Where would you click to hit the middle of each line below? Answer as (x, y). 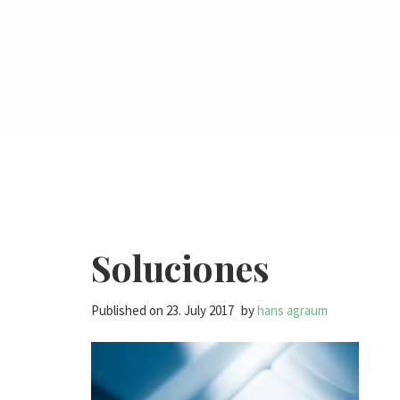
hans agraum (292, 310)
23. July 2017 (200, 310)
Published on (129, 310)
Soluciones (180, 267)
